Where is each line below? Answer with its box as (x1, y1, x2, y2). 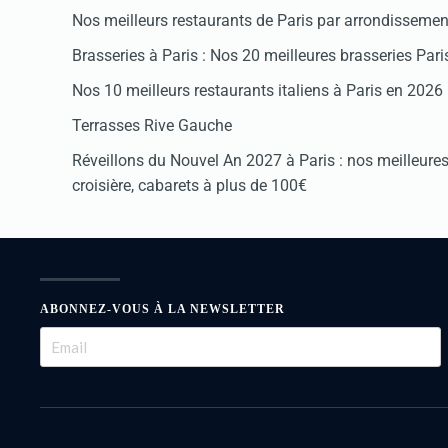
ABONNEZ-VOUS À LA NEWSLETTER (40, 302, 285, 316)
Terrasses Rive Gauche (72, 116, 232, 135)
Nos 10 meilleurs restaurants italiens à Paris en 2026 (72, 81, 443, 100)
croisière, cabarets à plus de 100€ (72, 176, 307, 195)
